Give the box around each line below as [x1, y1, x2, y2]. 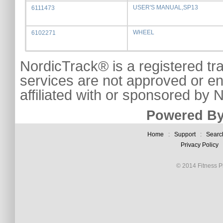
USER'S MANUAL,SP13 [133, 4, 198, 11]
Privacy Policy [180, 141, 219, 148]
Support [174, 131, 196, 138]
